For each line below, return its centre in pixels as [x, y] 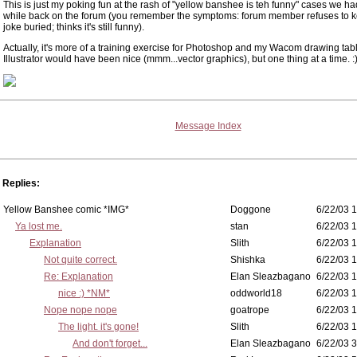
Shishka [248, 260]
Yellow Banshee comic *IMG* [66, 210]
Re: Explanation [78, 277]
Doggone [251, 210]
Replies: [21, 183]
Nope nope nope [80, 310]
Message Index [208, 126]
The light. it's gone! [98, 327]
